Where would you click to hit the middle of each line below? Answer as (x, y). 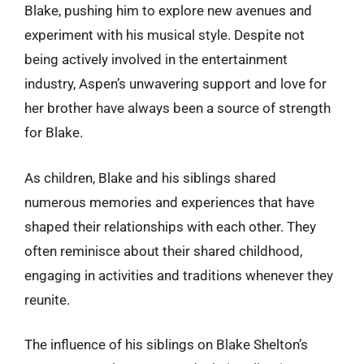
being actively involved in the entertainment (156, 59)
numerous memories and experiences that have (169, 202)
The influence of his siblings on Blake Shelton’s (166, 344)
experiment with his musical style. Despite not (165, 35)
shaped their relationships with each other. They (170, 226)
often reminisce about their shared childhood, (163, 251)
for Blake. (54, 132)
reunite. (47, 299)
